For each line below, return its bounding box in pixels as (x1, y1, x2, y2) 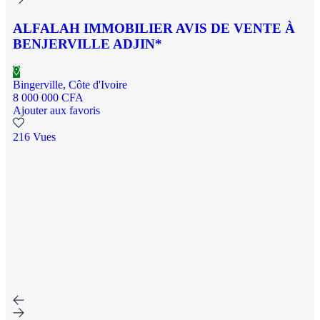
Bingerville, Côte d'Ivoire (13, 78, 127, 91)
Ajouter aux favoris (13, 104, 100, 116)
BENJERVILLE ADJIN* (13, 36, 162, 52)
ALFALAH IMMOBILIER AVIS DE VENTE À (13, 21, 295, 36)
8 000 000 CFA (13, 91, 84, 104)
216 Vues (13, 130, 56, 143)
